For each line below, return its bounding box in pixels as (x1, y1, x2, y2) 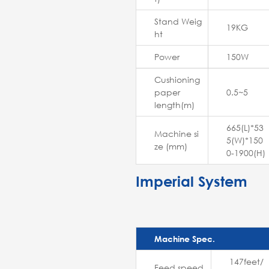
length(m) (154, 99, 195, 111)
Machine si (154, 128, 199, 140)
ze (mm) (154, 141, 187, 153)
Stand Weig (154, 16, 202, 28)
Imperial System (136, 173, 247, 190)
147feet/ (229, 256, 264, 268)
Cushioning (154, 74, 200, 86)
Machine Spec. (154, 234, 215, 244)
